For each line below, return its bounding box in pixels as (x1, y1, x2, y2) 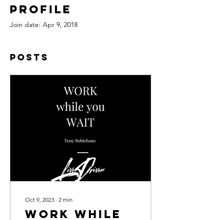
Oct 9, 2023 (25, 196, 54, 203)
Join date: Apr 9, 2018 (10, 20, 78, 29)
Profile (10, 2, 72, 16)
